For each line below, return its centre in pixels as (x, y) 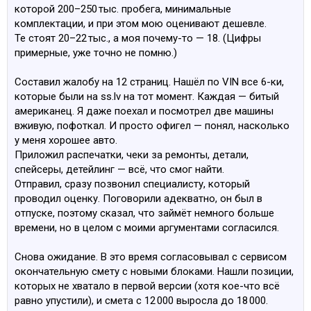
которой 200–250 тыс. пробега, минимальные (123, 9)
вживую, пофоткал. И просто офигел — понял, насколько (152, 126)
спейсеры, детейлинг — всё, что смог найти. (119, 169)
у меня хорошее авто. (66, 140)
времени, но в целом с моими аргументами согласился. (147, 228)
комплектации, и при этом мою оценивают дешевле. (141, 24)
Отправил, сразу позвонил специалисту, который (132, 184)
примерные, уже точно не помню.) (96, 53)
